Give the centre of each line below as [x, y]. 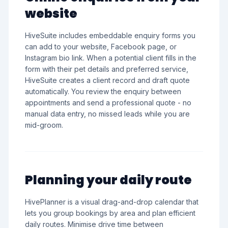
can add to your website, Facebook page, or [101, 47]
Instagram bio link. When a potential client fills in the [111, 58]
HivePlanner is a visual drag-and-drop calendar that [112, 202]
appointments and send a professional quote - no [108, 103]
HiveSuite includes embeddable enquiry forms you [110, 35]
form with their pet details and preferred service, [107, 69]
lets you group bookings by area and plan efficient [110, 213]
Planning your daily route [108, 180]
